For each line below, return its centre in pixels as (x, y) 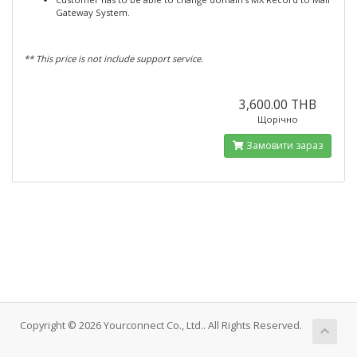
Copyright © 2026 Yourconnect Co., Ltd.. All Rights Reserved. (161, 326)
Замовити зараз (284, 145)
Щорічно (278, 119)
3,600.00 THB (278, 104)
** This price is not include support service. (114, 59)
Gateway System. (93, 12)
